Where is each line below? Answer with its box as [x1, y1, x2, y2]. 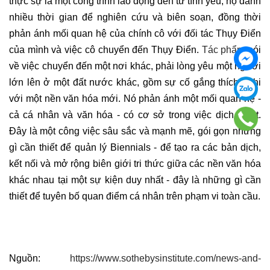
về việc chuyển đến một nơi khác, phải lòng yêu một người [9, 61, 261, 72]
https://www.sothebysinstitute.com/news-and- [70, 253, 261, 264]
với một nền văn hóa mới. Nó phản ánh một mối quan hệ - [9, 93, 261, 104]
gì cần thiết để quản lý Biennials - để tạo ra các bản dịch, [9, 142, 261, 153]
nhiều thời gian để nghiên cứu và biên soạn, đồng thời [9, 12, 261, 23]
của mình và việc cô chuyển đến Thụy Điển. [9, 45, 202, 55]
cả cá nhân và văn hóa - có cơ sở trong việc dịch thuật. [9, 110, 261, 121]
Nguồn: [9, 253, 70, 264]
